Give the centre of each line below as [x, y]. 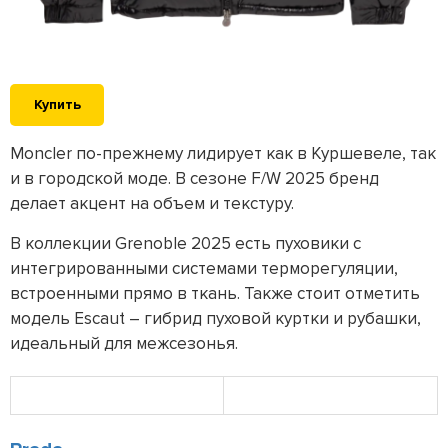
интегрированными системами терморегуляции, [204, 268]
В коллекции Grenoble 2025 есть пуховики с [185, 243]
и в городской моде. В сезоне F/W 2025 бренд [194, 178]
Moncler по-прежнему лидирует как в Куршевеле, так [223, 153]
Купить [57, 104]
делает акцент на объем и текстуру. [152, 203]
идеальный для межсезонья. [124, 343]
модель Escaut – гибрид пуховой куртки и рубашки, [215, 318]
